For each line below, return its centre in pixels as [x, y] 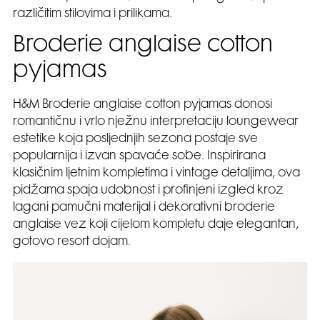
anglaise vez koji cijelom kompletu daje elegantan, [156, 225]
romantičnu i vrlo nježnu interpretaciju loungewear [156, 122]
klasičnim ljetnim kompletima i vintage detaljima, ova [156, 174]
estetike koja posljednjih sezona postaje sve [135, 140]
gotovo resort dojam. [72, 242]
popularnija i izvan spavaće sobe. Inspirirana [139, 157]
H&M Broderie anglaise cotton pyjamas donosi [142, 105]
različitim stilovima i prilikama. [92, 15]
